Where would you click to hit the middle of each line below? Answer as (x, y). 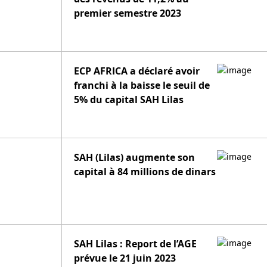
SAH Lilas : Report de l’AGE (135, 244)
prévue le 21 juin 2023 (125, 258)
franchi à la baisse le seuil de (142, 85)
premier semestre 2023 (128, 13)
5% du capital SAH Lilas (129, 100)
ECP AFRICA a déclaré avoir (137, 71)
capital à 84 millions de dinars (145, 172)
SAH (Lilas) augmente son (134, 157)
